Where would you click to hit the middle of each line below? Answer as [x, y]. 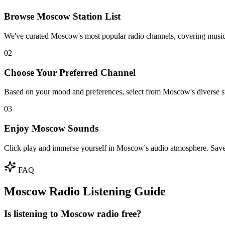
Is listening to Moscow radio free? [73, 213]
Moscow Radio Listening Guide [85, 191]
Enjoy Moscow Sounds [51, 128]
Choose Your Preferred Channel [70, 72]
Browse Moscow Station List [62, 17]
